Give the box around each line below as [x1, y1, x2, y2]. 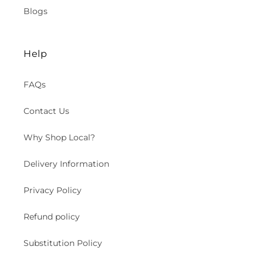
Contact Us [23, 106, 69, 116]
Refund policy [23, 211, 80, 222]
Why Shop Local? [23, 132, 95, 143]
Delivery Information [23, 159, 109, 169]
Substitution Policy [23, 238, 102, 248]
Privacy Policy [23, 185, 82, 195]
